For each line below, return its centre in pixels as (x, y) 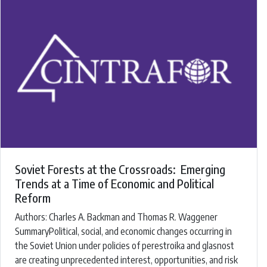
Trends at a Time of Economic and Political (114, 184)
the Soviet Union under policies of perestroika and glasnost (125, 246)
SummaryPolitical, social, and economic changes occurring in (123, 232)
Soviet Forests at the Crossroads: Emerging (120, 169)
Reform (33, 198)
